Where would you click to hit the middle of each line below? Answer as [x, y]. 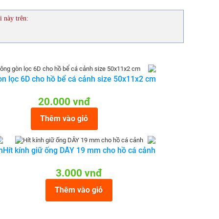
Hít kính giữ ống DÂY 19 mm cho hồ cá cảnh [79, 150]
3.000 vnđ [79, 173]
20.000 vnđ [64, 102]
